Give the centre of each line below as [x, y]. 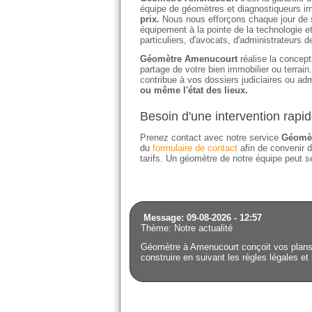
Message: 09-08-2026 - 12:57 [203, 218]
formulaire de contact [195, 148]
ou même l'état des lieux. [194, 90]
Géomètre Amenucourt [189, 59]
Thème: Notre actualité [187, 228]
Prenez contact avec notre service [211, 138]
